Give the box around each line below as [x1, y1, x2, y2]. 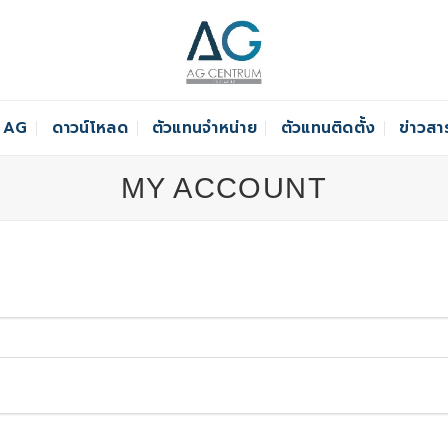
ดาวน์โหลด [51, 115, 129, 139]
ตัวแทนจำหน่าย [151, 115, 257, 139]
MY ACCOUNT [120, 172, 328, 204]
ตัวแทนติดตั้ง [280, 115, 376, 139]
